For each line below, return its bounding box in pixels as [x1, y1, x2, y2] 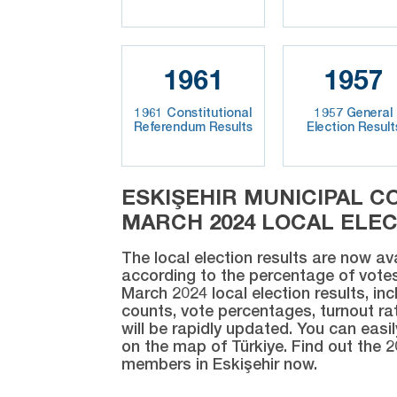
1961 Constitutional [134, 104, 252, 120]
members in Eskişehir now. [121, 353, 317, 373]
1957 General [315, 104, 393, 120]
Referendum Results [133, 118, 253, 134]
